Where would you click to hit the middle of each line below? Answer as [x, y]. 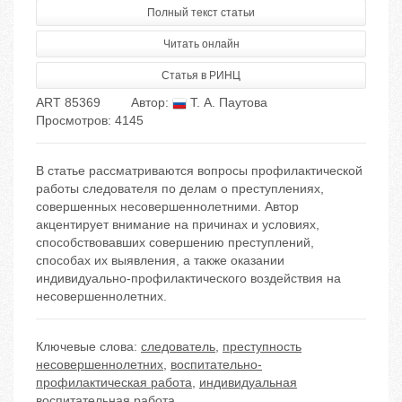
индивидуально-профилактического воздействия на [188, 279]
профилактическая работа [114, 383]
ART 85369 [68, 103]
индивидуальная [248, 383]
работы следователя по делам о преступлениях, [180, 189]
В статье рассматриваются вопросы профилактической [199, 171]
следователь [178, 347]
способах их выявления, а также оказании [160, 261]
